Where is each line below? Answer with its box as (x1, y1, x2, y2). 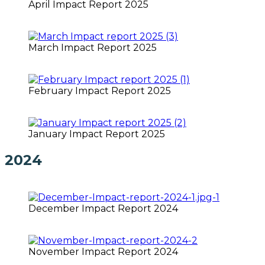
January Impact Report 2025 (28, 128, 165, 140)
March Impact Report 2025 (28, 41, 157, 53)
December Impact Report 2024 (28, 202, 178, 214)
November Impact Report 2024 (28, 245, 178, 257)
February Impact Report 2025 (28, 85, 171, 96)
